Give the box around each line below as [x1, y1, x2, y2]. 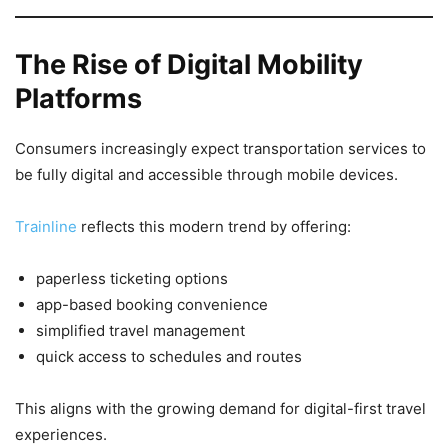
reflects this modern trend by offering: [81, 217, 351, 237]
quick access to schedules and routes [36, 347, 302, 367]
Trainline [15, 217, 81, 237]
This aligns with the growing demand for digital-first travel [15, 399, 426, 419]
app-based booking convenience [36, 295, 268, 315]
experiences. [15, 425, 107, 445]
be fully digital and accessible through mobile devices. [15, 165, 398, 185]
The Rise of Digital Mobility [15, 48, 363, 82]
